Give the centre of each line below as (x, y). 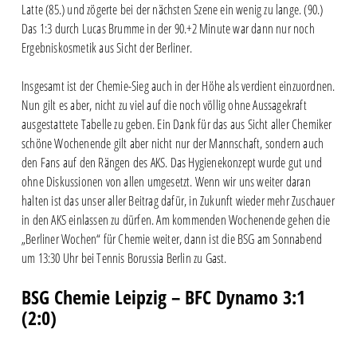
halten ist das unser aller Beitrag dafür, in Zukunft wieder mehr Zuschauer (178, 200)
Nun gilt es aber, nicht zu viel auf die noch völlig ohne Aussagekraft (164, 105)
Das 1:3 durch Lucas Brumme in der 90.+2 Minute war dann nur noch (168, 28)
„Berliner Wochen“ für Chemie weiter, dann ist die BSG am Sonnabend (172, 239)
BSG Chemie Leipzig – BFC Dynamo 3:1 (163, 296)
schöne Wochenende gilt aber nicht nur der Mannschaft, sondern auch (173, 143)
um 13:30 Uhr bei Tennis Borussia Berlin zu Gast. (124, 258)
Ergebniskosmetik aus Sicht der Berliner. (106, 47)
